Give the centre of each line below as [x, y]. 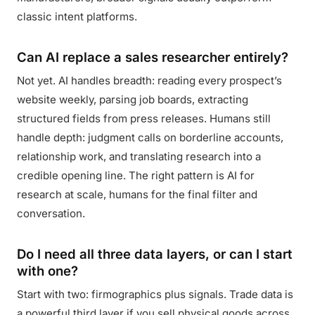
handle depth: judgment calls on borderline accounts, [150, 137]
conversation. [51, 213]
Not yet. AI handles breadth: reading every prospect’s [149, 81]
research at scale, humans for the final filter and [137, 194]
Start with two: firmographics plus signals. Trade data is [155, 294]
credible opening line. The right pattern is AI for [136, 175]
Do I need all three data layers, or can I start [155, 254]
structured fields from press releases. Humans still [144, 118]
